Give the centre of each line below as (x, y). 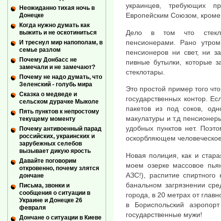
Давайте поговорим (48, 161)
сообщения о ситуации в (55, 193)
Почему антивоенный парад (60, 129)
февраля (33, 208)
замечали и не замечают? (57, 67)
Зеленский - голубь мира (56, 85)
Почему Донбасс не (48, 60)
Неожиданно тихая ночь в (57, 8)
